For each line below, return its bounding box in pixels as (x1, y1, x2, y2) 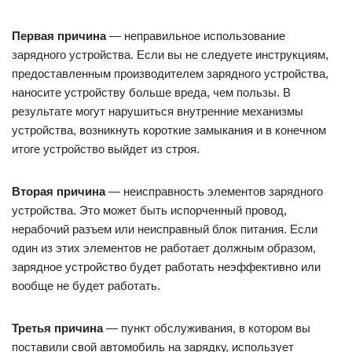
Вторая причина (12, 185, 105, 199)
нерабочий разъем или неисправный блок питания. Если (12, 222, 317, 236)
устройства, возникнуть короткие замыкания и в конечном (12, 123, 326, 137)
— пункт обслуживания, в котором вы (103, 321, 310, 335)
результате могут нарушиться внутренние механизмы (12, 104, 303, 119)
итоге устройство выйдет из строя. (12, 142, 200, 156)
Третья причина (12, 321, 103, 335)
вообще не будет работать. (12, 279, 160, 293)
